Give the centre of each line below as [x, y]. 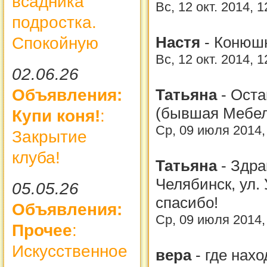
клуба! [36, 157]
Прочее [42, 230]
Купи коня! [56, 116]
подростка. [54, 22]
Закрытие [49, 136]
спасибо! [187, 202]
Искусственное [70, 251]
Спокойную [55, 43]
